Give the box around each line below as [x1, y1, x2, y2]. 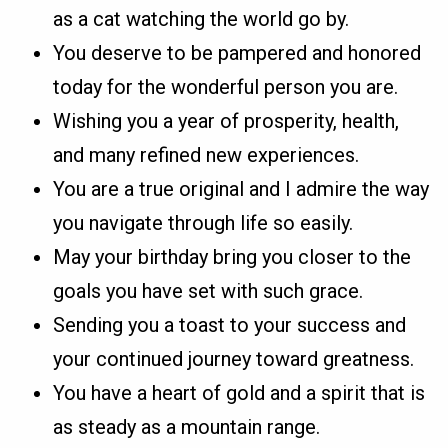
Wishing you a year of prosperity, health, [53, 108, 400, 133]
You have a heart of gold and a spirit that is [53, 380, 426, 405]
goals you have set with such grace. [53, 278, 364, 303]
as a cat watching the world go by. [53, 6, 350, 31]
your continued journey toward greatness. [53, 346, 415, 371]
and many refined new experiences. [53, 142, 360, 167]
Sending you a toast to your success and [53, 312, 407, 337]
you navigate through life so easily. [53, 210, 354, 235]
